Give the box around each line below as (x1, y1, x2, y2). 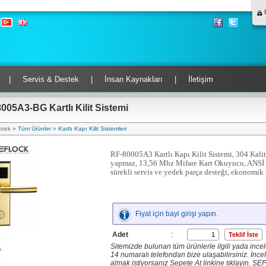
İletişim (188, 75, 213, 84)
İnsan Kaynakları (104, 75, 163, 84)
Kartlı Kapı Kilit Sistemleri (58, 125, 126, 132)
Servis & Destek (22, 75, 79, 84)
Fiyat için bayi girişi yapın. (135, 210, 218, 218)
